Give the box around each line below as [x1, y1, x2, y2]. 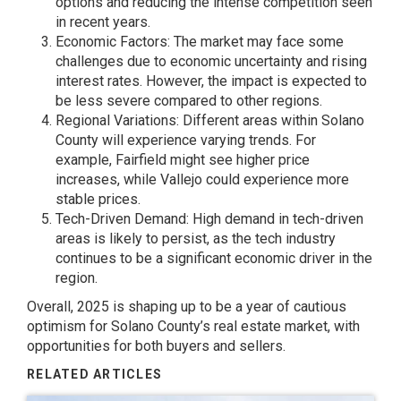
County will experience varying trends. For [55, 132, 316, 149]
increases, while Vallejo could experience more [55, 171, 349, 188]
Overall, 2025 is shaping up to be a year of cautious [27, 298, 346, 315]
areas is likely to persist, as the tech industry [55, 230, 336, 247]
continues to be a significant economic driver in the [55, 250, 372, 267]
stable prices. [55, 191, 141, 208]
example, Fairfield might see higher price [55, 151, 310, 168]
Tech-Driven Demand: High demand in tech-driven [55, 210, 363, 227]
